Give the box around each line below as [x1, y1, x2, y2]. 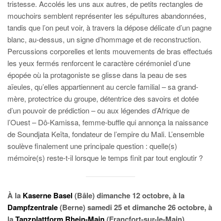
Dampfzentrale [7, 201, 58, 213]
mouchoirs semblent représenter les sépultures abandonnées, [7, 10, 206, 21]
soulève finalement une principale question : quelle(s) [7, 141, 177, 151]
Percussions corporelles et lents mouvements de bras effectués [7, 46, 213, 57]
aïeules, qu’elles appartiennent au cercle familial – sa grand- [7, 81, 198, 92]
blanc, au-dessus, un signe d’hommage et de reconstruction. [7, 34, 201, 45]
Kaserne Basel [23, 189, 73, 201]
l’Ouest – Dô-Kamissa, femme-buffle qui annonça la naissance [7, 117, 208, 128]
